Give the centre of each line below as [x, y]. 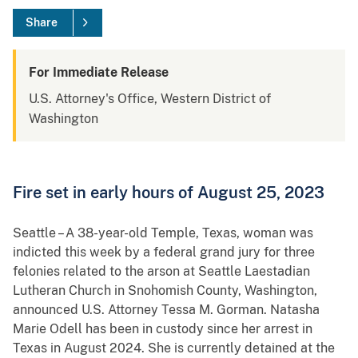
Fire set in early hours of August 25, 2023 [169, 193]
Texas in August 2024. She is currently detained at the [174, 348]
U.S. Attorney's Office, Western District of [150, 99]
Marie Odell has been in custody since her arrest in [163, 329]
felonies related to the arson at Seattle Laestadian [161, 272]
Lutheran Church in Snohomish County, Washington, [165, 291]
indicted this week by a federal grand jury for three [164, 253]
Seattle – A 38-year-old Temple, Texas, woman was [163, 233]
